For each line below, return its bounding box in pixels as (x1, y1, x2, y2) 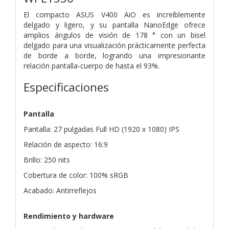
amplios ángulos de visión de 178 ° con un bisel (24, 30, 205, 40)
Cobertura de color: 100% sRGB (24, 170, 128, 180)
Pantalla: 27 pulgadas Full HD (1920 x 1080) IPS (24, 124, 179, 134)
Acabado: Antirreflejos (24, 185, 97, 195)
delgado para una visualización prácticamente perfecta (24, 40, 205, 50)
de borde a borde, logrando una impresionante (24, 50, 205, 60)
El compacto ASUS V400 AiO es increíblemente (24, 9, 205, 19)
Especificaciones (24, 79, 109, 95)
